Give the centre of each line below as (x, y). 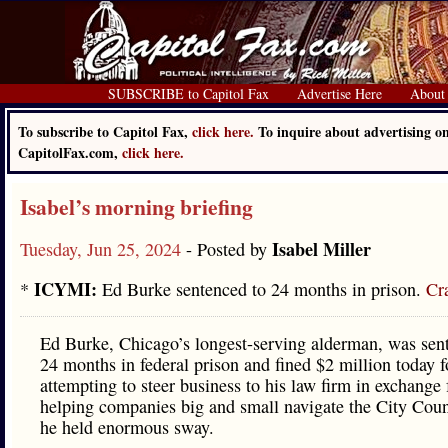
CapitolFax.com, (70, 152)
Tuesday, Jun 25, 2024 (103, 249)
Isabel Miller (321, 249)
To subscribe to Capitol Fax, (105, 131)
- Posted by (229, 249)
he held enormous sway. (127, 427)
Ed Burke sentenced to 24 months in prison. (261, 289)
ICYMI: (65, 289)
